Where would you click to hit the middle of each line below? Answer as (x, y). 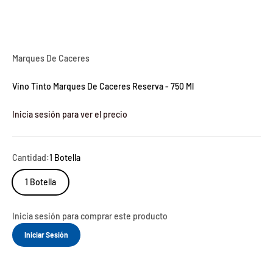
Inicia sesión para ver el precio (70, 114)
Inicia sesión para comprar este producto (90, 216)
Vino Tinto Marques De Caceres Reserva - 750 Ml (103, 86)
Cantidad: (31, 157)
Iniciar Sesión (46, 234)
